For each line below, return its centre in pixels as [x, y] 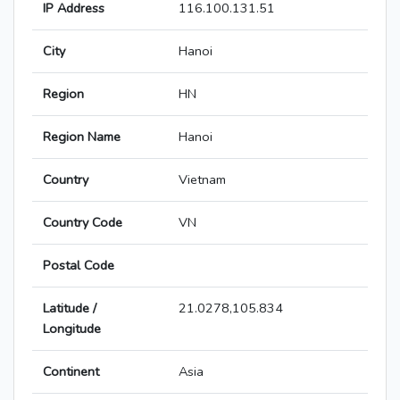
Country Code [83, 223]
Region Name [82, 137]
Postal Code [79, 266]
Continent [71, 372]
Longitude [72, 329]
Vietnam [202, 180]
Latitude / [70, 308]
